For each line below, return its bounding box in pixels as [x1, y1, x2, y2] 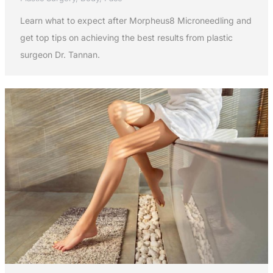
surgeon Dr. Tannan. [19, 49, 100, 60]
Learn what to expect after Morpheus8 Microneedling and [19, 15, 252, 26]
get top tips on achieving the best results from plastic [19, 32, 233, 43]
